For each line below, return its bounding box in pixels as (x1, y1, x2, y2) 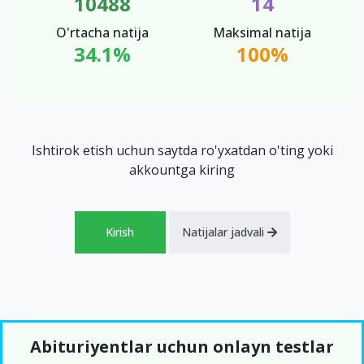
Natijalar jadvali (181, 224, 267, 240)
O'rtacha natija (55, 24, 149, 42)
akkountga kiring (129, 161, 235, 180)
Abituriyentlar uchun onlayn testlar (30, 336, 334, 358)
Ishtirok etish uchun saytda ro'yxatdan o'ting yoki (31, 141, 333, 160)
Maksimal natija (213, 24, 311, 42)
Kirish (106, 224, 134, 240)
